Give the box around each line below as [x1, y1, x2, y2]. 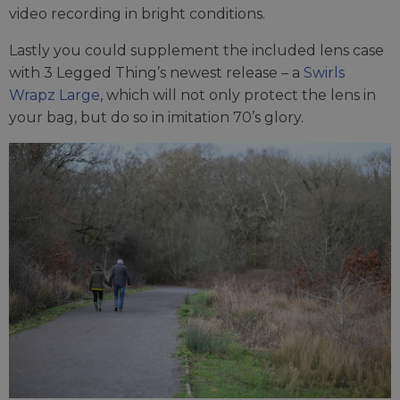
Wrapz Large [9, 87, 100, 104]
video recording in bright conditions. [9, 5, 265, 23]
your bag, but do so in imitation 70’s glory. [9, 109, 304, 127]
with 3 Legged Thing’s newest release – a [9, 64, 304, 82]
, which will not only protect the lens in [100, 87, 376, 104]
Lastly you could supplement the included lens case [9, 42, 384, 60]
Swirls [304, 64, 345, 82]
